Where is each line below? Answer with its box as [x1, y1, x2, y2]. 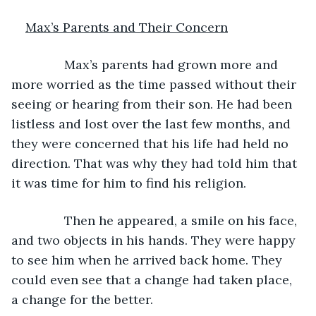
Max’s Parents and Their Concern [25, 18, 228, 35]
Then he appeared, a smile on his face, [25, 212, 300, 229]
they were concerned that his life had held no [11, 135, 292, 152]
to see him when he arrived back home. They [11, 251, 286, 268]
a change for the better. [11, 291, 153, 308]
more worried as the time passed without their [11, 75, 300, 92]
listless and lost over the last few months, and [11, 115, 294, 132]
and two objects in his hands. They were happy [11, 231, 299, 248]
